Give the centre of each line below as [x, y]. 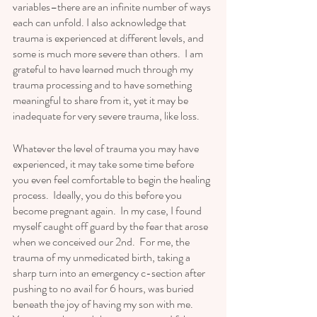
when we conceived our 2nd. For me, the [102, 242]
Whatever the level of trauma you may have [107, 149]
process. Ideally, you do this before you [98, 195]
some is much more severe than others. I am [109, 54]
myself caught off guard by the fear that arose [111, 226]
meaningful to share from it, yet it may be [102, 100]
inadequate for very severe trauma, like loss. [108, 116]
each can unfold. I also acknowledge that [100, 23]
